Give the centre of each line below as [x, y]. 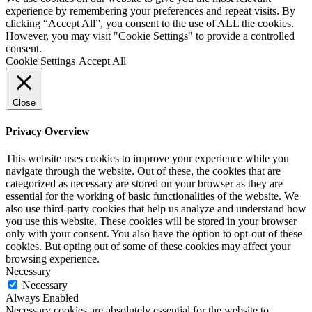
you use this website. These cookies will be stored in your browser [151, 221]
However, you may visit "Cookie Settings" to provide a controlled [150, 36]
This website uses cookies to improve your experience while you [147, 158]
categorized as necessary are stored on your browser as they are [144, 183]
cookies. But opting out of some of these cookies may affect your [148, 246]
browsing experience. [53, 258]
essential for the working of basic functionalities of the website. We [152, 196]
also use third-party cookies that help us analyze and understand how [156, 208]
